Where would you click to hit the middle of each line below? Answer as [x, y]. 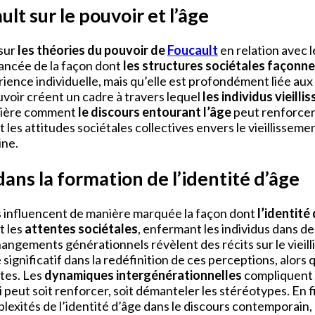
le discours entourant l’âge [155, 112]
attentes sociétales [81, 229]
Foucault [193, 50]
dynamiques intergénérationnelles [143, 275]
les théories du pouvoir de [92, 50]
